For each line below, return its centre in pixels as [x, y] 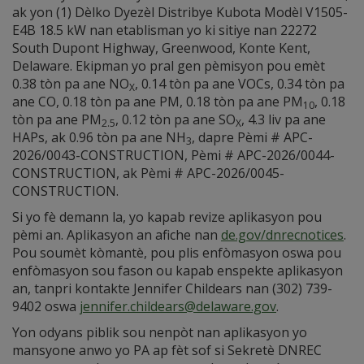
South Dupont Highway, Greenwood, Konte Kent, [161, 48]
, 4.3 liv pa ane [284, 119]
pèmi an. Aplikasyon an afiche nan [117, 235]
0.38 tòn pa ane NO [71, 84]
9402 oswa [46, 306]
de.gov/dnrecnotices [282, 235]
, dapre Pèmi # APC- [252, 137]
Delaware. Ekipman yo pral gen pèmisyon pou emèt [169, 66]
